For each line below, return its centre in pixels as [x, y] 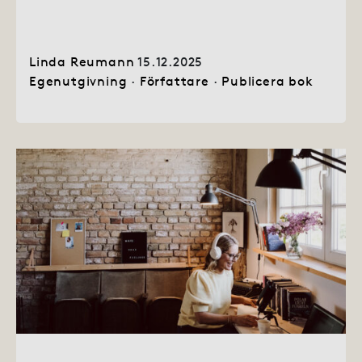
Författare [174, 80]
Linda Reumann [82, 61]
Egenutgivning [78, 80]
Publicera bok [267, 80]
